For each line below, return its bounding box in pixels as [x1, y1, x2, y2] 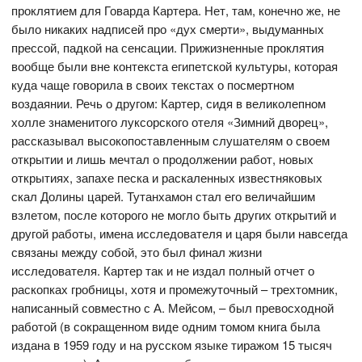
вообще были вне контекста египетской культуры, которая [11, 57, 339, 75]
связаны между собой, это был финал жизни [11, 243, 263, 261]
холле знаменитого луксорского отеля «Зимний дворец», [11, 113, 329, 131]
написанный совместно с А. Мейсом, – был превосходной [11, 299, 335, 317]
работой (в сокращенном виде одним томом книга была [11, 318, 321, 335]
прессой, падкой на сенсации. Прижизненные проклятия [11, 39, 325, 57]
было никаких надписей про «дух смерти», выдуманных [11, 20, 325, 38]
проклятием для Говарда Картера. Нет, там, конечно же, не [11, 2, 341, 19]
